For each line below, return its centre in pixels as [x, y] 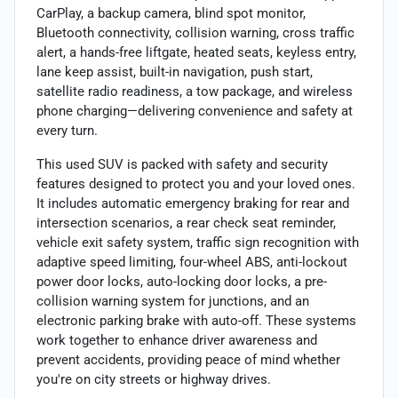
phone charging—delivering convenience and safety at [195, 111]
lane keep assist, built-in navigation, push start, [175, 72]
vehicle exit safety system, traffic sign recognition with [198, 242]
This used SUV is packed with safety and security [182, 164]
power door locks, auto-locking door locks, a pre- [182, 281]
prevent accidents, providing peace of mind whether [188, 359]
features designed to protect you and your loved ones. [196, 183]
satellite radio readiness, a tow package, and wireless [195, 91]
